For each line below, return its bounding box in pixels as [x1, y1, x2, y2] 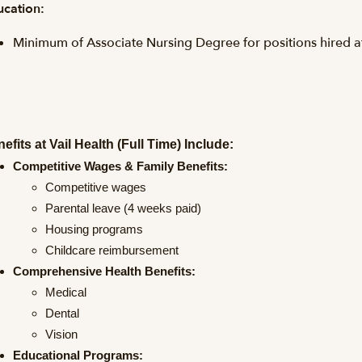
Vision [45, 328, 78, 341]
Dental [45, 307, 82, 320]
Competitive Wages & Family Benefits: [13, 160, 228, 173]
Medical [45, 286, 86, 299]
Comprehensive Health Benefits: [13, 265, 199, 278]
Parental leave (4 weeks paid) [45, 202, 201, 215]
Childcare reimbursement [45, 244, 182, 257]
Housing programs [45, 223, 143, 236]
